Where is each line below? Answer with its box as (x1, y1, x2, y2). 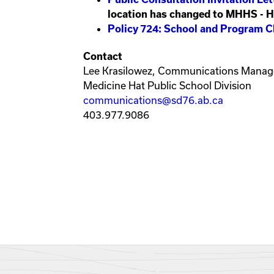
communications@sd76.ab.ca (83, 94, 223, 106)
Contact (83, 51, 122, 62)
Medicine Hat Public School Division (83, 80, 251, 92)
